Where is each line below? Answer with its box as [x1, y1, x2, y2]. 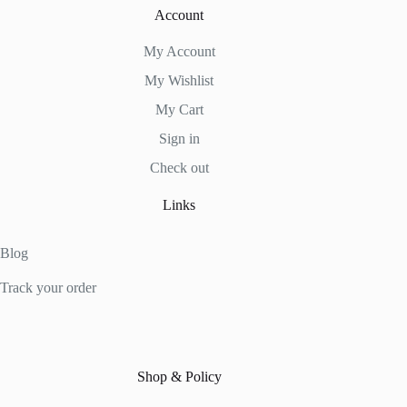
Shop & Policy [136, 369, 222, 384]
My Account [143, 44, 215, 59]
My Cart [154, 102, 203, 117]
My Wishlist [144, 73, 214, 88]
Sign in [158, 131, 200, 146]
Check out [149, 160, 209, 175]
